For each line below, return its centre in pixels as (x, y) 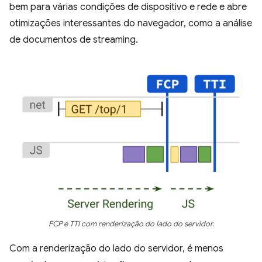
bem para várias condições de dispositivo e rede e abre (128, 7)
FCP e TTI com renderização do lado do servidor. (131, 224)
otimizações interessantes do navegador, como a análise (131, 23)
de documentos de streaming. (74, 40)
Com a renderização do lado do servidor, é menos (116, 248)
